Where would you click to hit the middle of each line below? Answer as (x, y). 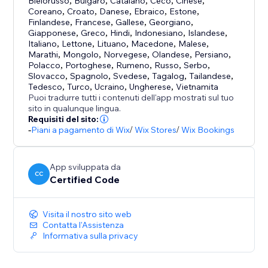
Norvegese (126, 55)
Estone (183, 12)
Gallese (130, 22)
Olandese (171, 55)
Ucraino (110, 87)
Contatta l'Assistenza (83, 225)
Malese (193, 44)
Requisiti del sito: (64, 119)
